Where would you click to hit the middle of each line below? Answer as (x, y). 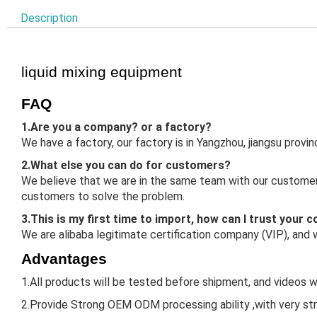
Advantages (64, 258)
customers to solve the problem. (103, 196)
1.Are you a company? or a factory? (116, 127)
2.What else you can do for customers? (126, 165)
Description (50, 18)
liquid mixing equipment (102, 71)
